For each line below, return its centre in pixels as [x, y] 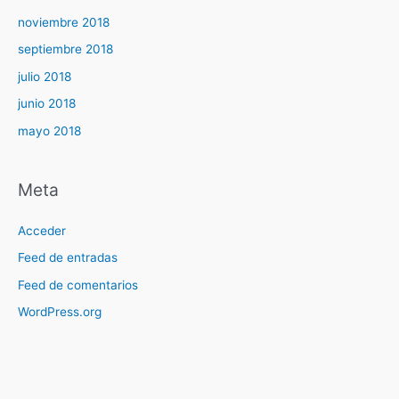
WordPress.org [60, 312]
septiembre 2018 [65, 49]
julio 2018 [45, 76]
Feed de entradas [68, 258]
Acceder [42, 230]
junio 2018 [47, 104]
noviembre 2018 [64, 22]
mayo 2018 [49, 130]
